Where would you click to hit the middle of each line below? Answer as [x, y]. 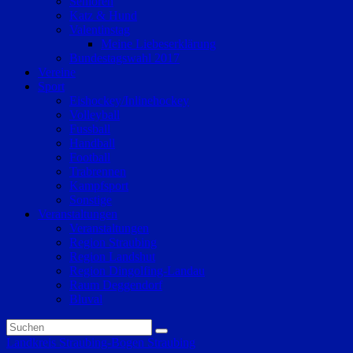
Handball [92, 143]
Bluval [86, 299]
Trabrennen [98, 171]
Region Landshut [112, 256]
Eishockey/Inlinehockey [129, 100]
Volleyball [95, 115]
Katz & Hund [103, 15]
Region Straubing [113, 242]
